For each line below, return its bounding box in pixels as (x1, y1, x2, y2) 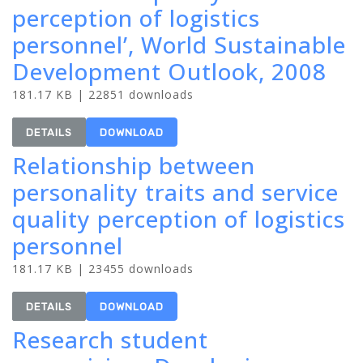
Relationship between (12, 150, 255, 181)
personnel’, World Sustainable (12, 29, 346, 60)
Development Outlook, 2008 (12, 56, 327, 87)
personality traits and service (12, 177, 339, 207)
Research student (12, 324, 208, 355)
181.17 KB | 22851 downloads (12, 87, 194, 102)
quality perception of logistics (12, 203, 345, 234)
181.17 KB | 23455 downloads (12, 261, 194, 276)
